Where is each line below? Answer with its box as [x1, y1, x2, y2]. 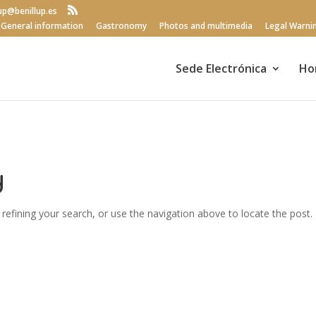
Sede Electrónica [176, 61, 267, 76]
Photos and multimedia [159, 20, 253, 32]
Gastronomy [96, 20, 147, 32]
